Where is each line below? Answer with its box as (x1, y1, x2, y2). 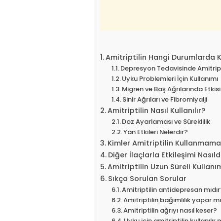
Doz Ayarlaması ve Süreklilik (122, 116, 211, 126)
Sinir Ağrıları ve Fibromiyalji (122, 94, 208, 104)
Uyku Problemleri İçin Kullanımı (122, 74, 219, 83)
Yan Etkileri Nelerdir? (123, 127, 188, 137)
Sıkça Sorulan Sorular (108, 173, 186, 184)
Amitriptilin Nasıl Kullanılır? (107, 105, 205, 115)
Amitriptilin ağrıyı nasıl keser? (123, 205, 218, 215)
